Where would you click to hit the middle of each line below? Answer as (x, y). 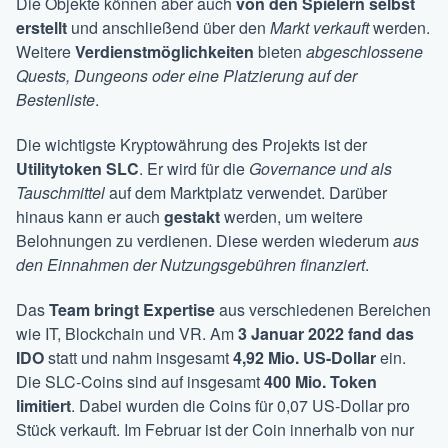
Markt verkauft (319, 28)
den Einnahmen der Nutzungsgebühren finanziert (190, 265)
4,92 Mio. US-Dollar (304, 358)
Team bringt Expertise (132, 310)
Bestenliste (55, 100)
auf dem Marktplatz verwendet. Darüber (246, 193)
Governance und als (320, 169)
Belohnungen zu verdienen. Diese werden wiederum (204, 241)
